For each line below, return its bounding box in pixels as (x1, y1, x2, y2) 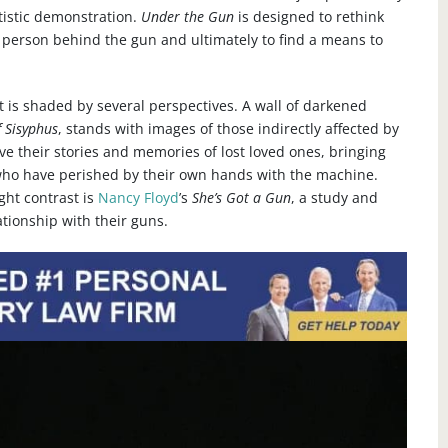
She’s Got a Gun (191, 188, 291, 208)
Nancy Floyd (97, 188, 179, 208)
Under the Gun (140, 7, 234, 27)
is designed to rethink (233, 7, 384, 27)
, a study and (290, 188, 378, 208)
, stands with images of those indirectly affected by (57, 119, 399, 139)
